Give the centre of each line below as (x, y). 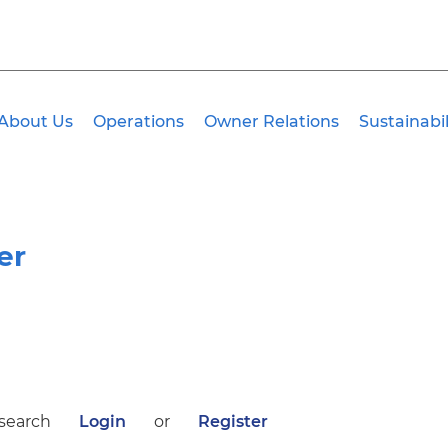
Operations (138, 121)
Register (233, 421)
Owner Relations (271, 121)
